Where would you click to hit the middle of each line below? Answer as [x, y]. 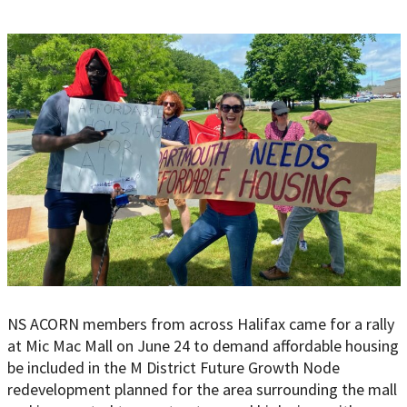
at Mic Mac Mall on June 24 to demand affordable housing [203, 346]
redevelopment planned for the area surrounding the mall [202, 390]
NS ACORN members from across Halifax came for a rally [200, 324]
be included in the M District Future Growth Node [173, 368]
